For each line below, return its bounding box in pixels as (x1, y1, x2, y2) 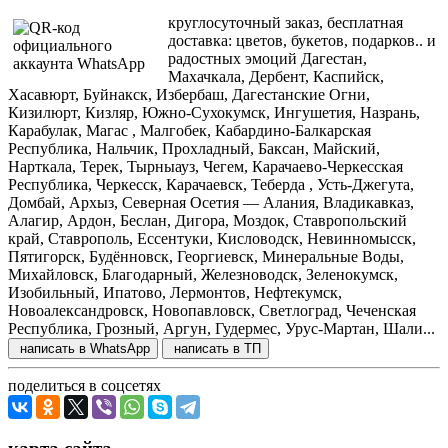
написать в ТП (170, 341, 261, 357)
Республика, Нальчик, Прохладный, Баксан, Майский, (8, 140, 380, 158)
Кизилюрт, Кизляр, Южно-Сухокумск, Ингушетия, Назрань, (8, 104, 420, 122)
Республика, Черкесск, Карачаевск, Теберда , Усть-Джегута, (8, 176, 414, 194)
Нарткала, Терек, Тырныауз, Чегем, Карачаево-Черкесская (8, 158, 403, 176)
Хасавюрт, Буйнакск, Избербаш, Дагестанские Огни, (8, 86, 370, 104)
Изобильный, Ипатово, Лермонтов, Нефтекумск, (8, 284, 342, 302)
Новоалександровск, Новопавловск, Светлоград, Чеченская (8, 302, 416, 320)
